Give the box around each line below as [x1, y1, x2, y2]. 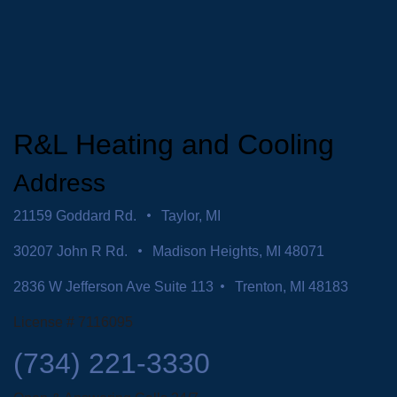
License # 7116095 [13, 313, 133, 330]
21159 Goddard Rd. [13, 206, 140, 223]
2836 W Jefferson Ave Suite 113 [13, 277, 214, 294]
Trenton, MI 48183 [231, 277, 348, 294]
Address [13, 167, 105, 197]
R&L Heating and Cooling [13, 128, 334, 160]
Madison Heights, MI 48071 [149, 242, 324, 259]
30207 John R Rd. [13, 242, 131, 259]
